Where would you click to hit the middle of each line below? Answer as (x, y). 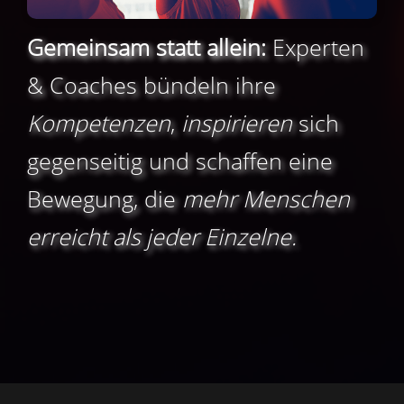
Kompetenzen (99, 122)
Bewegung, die (105, 198)
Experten (315, 46)
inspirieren (237, 122)
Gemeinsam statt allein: (147, 46)
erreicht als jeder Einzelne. (162, 236)
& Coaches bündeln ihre (151, 84)
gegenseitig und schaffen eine (180, 160)
